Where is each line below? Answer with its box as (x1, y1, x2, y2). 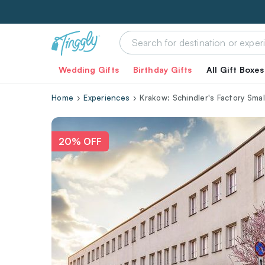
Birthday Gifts (133, 64, 192, 75)
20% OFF (59, 135, 102, 147)
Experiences (83, 93, 130, 102)
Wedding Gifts (59, 64, 119, 75)
